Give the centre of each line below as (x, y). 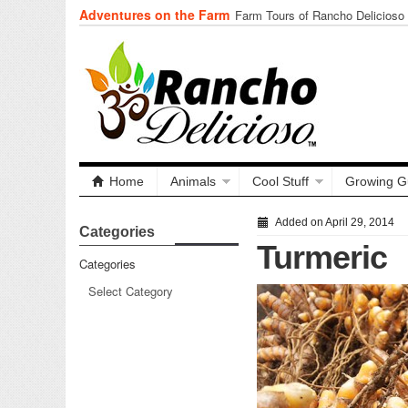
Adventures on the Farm (156, 15)
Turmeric (322, 257)
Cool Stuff (280, 181)
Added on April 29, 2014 (333, 222)
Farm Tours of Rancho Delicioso (320, 15)
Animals (193, 181)
